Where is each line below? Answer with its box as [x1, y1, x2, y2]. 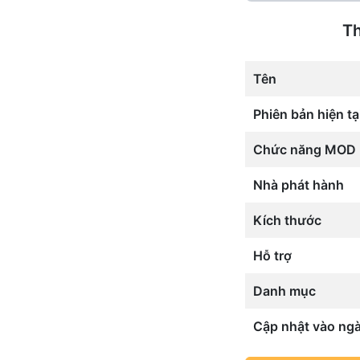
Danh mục [252, 283, 316, 300]
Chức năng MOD [252, 141, 356, 158]
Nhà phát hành [252, 177, 344, 194]
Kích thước [252, 212, 321, 229]
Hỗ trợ [252, 247, 292, 264]
